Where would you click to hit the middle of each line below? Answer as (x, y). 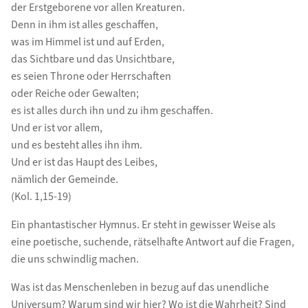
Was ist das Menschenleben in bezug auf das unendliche (140, 288)
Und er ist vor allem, (56, 128)
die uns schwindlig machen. (75, 260)
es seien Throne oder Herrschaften (91, 77)
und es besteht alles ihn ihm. (76, 145)
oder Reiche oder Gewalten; (75, 94)
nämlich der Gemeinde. (64, 180)
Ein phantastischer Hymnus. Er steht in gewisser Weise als (143, 225)
